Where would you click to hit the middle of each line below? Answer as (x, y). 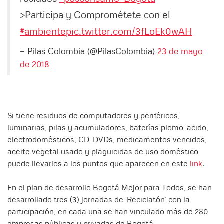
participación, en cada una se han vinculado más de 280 (108, 211)
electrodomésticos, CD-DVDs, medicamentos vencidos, (107, 139)
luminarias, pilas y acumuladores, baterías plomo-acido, (108, 127)
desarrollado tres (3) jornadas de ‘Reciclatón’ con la (99, 199)
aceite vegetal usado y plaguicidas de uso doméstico (103, 151)
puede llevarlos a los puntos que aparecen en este (99, 163)
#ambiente (43, 31)
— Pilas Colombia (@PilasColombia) (89, 51)
